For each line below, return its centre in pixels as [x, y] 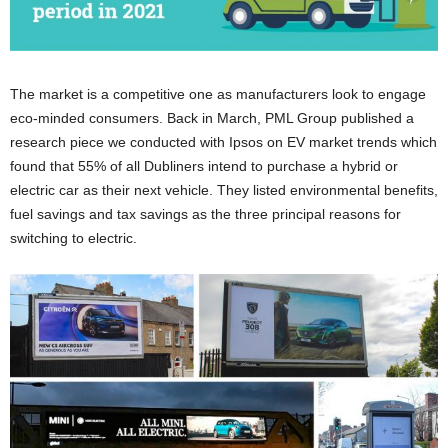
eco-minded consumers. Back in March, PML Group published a [212, 118]
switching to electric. [73, 238]
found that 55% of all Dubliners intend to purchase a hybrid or [204, 166]
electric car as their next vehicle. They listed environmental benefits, [224, 190]
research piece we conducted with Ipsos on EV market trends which [223, 142]
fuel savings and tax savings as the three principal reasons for [205, 214]
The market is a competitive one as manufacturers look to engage [218, 94]
